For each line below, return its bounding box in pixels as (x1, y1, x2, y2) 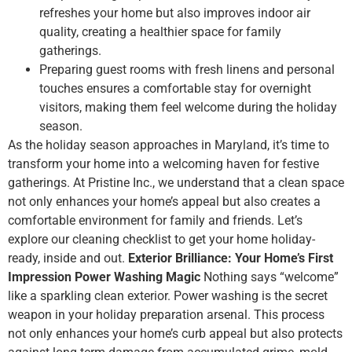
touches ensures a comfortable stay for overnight (39, 81, 311, 97)
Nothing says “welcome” (200, 269, 339, 285)
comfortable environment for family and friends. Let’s (8, 213, 302, 229)
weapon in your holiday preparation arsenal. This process (8, 307, 324, 323)
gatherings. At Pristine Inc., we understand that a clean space (8, 175, 344, 191)
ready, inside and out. (8, 251, 128, 266)
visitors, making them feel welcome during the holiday (39, 100, 337, 115)
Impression (8, 269, 71, 285)
